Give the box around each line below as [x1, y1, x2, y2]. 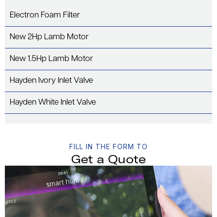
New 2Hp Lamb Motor [10, 32, 89, 41]
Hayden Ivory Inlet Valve [10, 76, 93, 85]
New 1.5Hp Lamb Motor [10, 54, 93, 63]
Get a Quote [71, 151, 146, 166]
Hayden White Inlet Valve [10, 98, 96, 107]
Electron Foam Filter [10, 11, 80, 19]
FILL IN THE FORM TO [69, 142, 148, 151]
